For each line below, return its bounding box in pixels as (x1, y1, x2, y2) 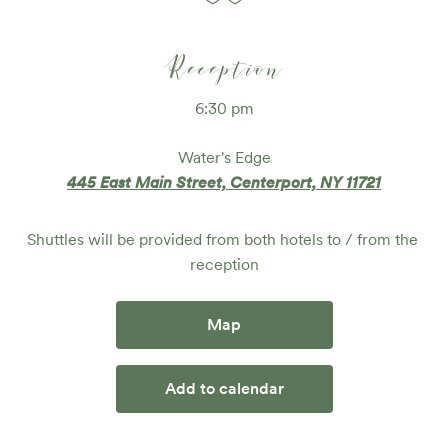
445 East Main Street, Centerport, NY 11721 (67, 173, 381, 192)
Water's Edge (177, 148, 271, 167)
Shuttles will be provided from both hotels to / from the (26, 230, 418, 249)
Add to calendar (164, 379, 284, 398)
